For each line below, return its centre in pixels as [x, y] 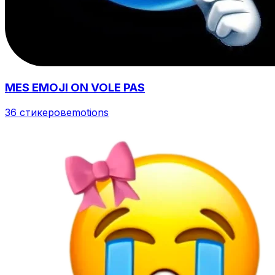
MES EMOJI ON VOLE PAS [75, 87]
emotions [87, 112]
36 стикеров [36, 112]
